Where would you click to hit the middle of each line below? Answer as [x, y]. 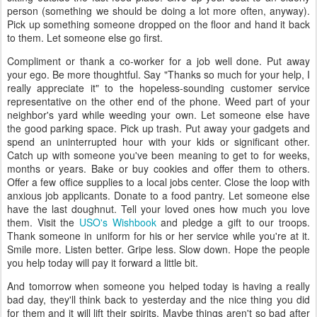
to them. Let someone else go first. [85, 38]
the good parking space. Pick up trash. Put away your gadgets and [158, 128]
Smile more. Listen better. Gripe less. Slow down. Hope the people [158, 249]
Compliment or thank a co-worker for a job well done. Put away [158, 61]
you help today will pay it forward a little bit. [103, 263]
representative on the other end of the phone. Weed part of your [158, 101]
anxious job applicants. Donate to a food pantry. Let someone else [158, 195]
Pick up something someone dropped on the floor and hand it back [158, 24]
